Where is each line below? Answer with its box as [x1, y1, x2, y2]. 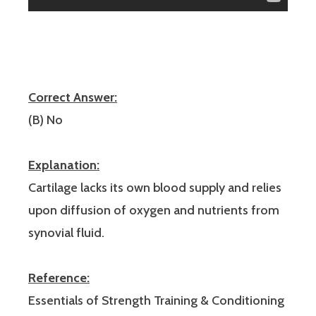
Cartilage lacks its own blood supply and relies [28, 179, 281, 195]
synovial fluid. [28, 224, 104, 241]
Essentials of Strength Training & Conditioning [28, 292, 284, 308]
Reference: [28, 269, 90, 286]
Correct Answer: [28, 89, 117, 105]
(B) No [28, 111, 63, 128]
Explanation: [28, 157, 99, 173]
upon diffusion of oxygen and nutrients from [28, 202, 279, 218]
